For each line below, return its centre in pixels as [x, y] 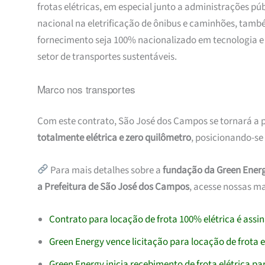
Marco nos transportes [86, 89]
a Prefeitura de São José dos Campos [113, 187]
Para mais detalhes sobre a [105, 170]
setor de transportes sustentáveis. [107, 56]
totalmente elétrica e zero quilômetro [114, 138]
